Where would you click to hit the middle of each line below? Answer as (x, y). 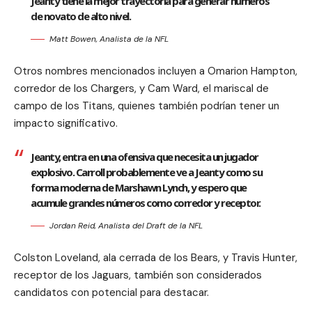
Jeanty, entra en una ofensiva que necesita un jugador (145, 156)
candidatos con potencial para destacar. (111, 292)
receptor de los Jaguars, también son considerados (138, 275)
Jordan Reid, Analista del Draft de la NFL (126, 225)
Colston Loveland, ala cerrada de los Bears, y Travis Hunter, (156, 257)
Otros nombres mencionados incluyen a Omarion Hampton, (156, 71)
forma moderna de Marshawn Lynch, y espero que (139, 187)
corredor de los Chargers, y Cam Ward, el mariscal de (141, 88)
